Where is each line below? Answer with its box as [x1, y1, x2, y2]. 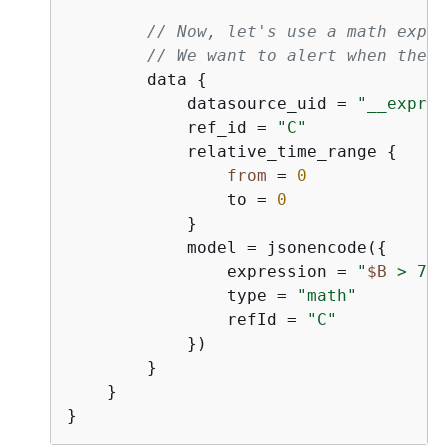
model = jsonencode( [67, 237, 377, 257]
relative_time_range [67, 141, 387, 161]
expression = [67, 261, 357, 281]
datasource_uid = [67, 93, 357, 113]
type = [67, 285, 297, 305]
